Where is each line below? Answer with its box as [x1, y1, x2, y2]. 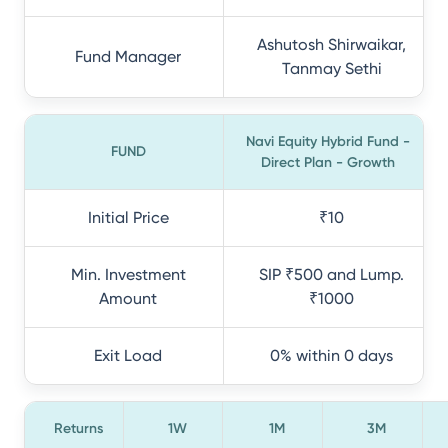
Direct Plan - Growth [260, 154, 395, 171]
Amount [99, 289, 157, 308]
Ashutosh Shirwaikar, [257, 35, 406, 54]
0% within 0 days [270, 346, 393, 365]
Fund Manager [75, 47, 181, 66]
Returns [53, 420, 103, 437]
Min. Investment [70, 265, 186, 284]
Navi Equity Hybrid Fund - [245, 133, 410, 150]
